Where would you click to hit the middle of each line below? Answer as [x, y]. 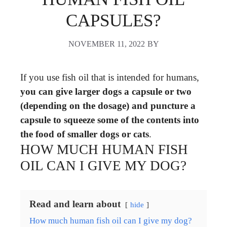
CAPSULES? [113, 21]
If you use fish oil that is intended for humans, [110, 77]
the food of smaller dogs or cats [85, 134]
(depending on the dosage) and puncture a [108, 105]
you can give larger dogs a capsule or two [106, 91]
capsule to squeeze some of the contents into [110, 120]
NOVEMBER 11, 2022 [106, 44]
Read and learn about [75, 204]
